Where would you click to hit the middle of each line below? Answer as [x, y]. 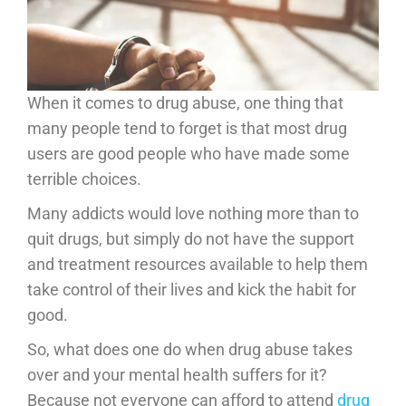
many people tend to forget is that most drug [187, 129]
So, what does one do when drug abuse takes [190, 350]
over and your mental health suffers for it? [177, 375]
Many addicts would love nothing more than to [193, 214]
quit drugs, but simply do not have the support [191, 239]
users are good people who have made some [188, 154]
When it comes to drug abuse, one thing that [185, 103]
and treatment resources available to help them [198, 265]
